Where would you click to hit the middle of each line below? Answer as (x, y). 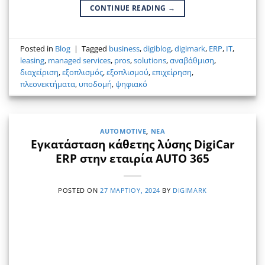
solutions (150, 61)
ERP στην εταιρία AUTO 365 (132, 159)
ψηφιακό (132, 84)
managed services (80, 61)
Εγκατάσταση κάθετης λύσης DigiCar (132, 144)
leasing (33, 61)
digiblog (157, 49)
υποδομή (96, 84)
